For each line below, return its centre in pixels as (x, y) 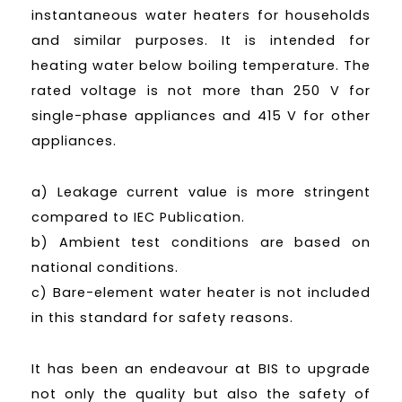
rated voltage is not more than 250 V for (201, 91)
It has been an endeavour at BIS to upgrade (201, 368)
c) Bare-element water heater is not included (201, 293)
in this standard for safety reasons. (162, 318)
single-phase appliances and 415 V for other (201, 116)
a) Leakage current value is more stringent (201, 192)
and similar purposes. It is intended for (201, 41)
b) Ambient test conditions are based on (201, 243)
